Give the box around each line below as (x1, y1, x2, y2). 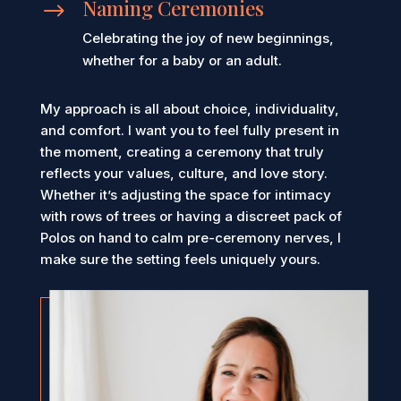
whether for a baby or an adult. (81, 52, 282, 70)
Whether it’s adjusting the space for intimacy (39, 186, 331, 204)
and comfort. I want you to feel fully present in (39, 122, 339, 140)
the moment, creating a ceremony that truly (39, 143, 324, 161)
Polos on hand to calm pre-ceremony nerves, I (39, 229, 341, 247)
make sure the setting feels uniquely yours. (39, 251, 320, 269)
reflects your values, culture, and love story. (39, 165, 328, 183)
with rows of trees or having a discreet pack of (39, 208, 342, 226)
